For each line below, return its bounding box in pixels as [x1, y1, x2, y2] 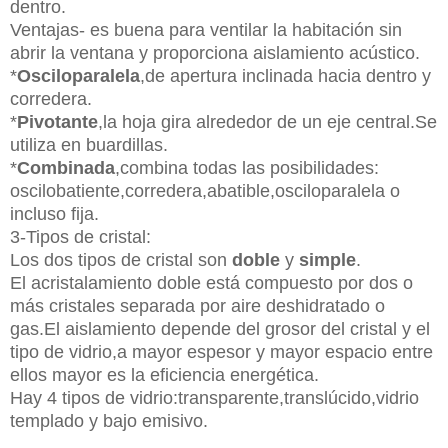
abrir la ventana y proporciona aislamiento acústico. [10, 42, 420, 63]
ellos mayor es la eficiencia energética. [10, 364, 319, 385]
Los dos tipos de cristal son [10, 249, 232, 270]
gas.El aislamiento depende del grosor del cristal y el [10, 318, 430, 339]
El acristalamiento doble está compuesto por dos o [10, 272, 413, 293]
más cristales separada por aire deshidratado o [10, 295, 385, 316]
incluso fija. [10, 203, 99, 224]
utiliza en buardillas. [10, 134, 168, 155]
